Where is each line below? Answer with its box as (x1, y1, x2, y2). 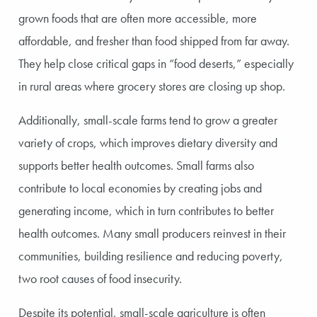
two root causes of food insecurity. (18, 270, 182, 287)
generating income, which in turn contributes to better (18, 202, 274, 219)
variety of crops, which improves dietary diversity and (18, 134, 277, 151)
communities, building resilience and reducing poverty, (18, 247, 283, 264)
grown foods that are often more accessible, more (18, 9, 257, 26)
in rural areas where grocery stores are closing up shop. (18, 77, 285, 94)
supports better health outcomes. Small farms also (18, 156, 254, 173)
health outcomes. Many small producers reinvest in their (18, 224, 286, 241)
